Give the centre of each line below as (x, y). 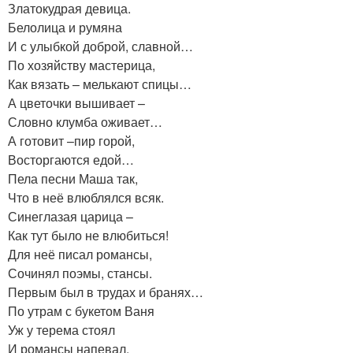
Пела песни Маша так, (73, 179)
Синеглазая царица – (71, 217)
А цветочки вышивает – (76, 103)
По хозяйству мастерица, (82, 65)
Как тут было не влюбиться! (88, 236)
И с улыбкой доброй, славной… (100, 46)
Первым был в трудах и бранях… (106, 292)
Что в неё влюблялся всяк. (86, 198)
